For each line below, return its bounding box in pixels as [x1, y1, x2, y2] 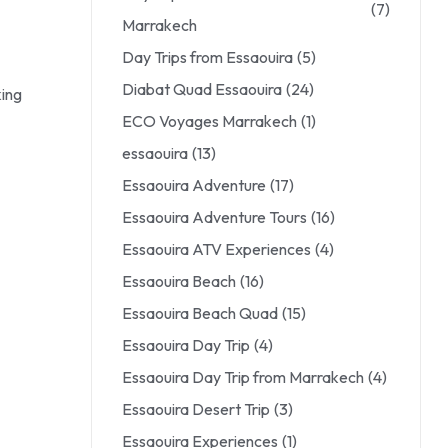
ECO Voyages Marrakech [122, 111, 297, 131]
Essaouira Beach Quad [122, 303, 278, 323]
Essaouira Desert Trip [122, 399, 270, 419]
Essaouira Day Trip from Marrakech [122, 367, 364, 387]
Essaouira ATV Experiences [122, 239, 311, 259]
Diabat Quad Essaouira [122, 79, 282, 99]
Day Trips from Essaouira [122, 47, 293, 67]
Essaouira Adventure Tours [122, 207, 307, 227]
